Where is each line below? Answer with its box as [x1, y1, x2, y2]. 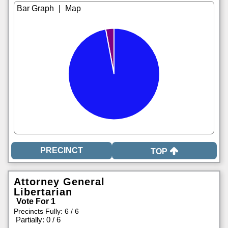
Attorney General [14, 176, 105, 187]
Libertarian [14, 186, 72, 197]
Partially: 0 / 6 [16, 215, 61, 224]
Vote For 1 [16, 197, 55, 206]
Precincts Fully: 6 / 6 [14, 207, 79, 215]
